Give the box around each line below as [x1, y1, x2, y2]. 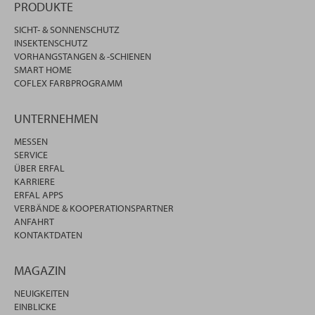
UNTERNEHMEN [14, 110, 98, 127]
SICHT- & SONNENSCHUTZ [14, 23, 120, 37]
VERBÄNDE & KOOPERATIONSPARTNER [14, 202, 174, 215]
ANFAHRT [14, 215, 54, 229]
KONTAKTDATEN [14, 229, 82, 242]
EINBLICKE [14, 300, 56, 314]
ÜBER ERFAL [14, 162, 65, 175]
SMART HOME [14, 63, 72, 77]
